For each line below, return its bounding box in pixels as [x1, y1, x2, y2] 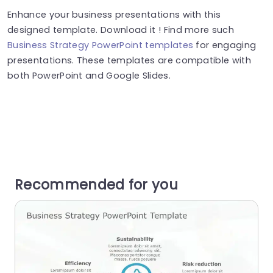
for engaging [193, 38, 257, 51]
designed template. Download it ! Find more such [7, 23, 235, 36]
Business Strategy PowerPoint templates [7, 38, 194, 51]
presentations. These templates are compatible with [7, 54, 252, 66]
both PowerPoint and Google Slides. [7, 69, 171, 82]
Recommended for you [15, 174, 179, 194]
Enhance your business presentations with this [7, 8, 221, 21]
